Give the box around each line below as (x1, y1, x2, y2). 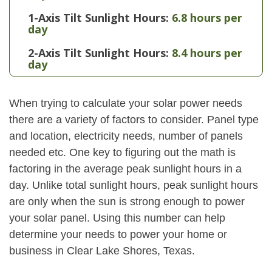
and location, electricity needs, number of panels (9, 130, 243, 142)
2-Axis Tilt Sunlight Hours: (28, 46, 169, 60)
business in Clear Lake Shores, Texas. (9, 245, 195, 257)
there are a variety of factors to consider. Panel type (9, 114, 259, 126)
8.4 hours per (172, 46, 242, 60)
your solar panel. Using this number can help (9, 212, 225, 224)
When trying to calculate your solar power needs (9, 97, 242, 109)
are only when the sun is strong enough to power (9, 195, 245, 208)
